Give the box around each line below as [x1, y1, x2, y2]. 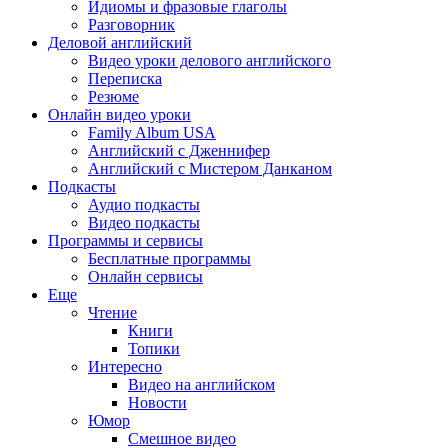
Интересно [88, 358, 162, 375]
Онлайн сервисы [88, 268, 203, 285]
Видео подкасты [88, 214, 200, 231]
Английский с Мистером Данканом [88, 160, 332, 177]
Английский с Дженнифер [88, 142, 270, 159]
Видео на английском [128, 376, 275, 393]
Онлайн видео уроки [48, 106, 191, 123]
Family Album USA [88, 124, 216, 141]
